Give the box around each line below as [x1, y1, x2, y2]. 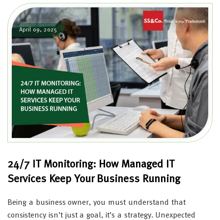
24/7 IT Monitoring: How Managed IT [7, 159, 174, 170]
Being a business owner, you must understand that [7, 199, 186, 207]
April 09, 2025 [19, 27, 57, 33]
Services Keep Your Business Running [7, 174, 181, 185]
